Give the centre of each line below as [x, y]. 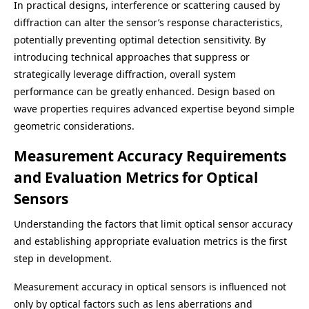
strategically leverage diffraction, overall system [125, 74]
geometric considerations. [74, 126]
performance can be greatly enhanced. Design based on [144, 91]
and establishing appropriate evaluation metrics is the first [150, 241]
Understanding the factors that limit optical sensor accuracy [153, 224]
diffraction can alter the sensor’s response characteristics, [148, 22]
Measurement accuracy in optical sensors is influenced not [150, 287]
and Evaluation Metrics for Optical [136, 177]
